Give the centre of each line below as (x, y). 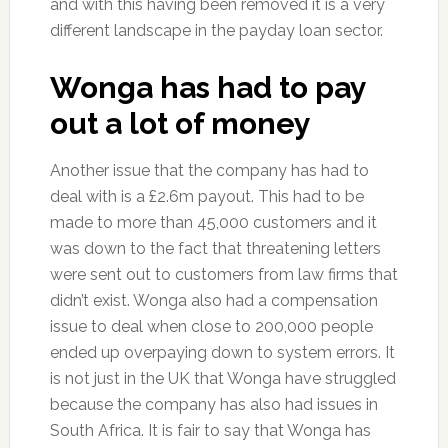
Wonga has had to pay (207, 88)
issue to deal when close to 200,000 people (211, 327)
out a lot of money (180, 124)
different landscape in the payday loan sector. (216, 31)
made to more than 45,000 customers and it (213, 223)
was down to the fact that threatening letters (215, 249)
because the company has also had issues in (213, 405)
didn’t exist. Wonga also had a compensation (213, 301)
